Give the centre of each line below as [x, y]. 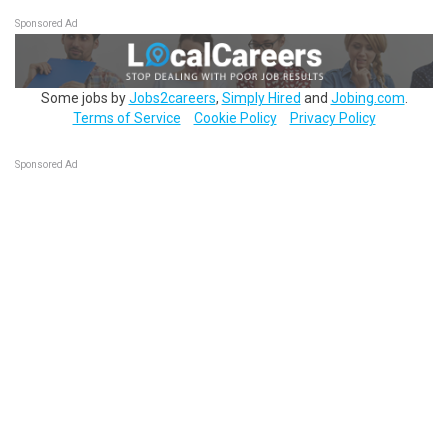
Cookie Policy [235, 117]
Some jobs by [84, 97]
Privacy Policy [332, 117]
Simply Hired [261, 97]
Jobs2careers [172, 97]
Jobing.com [367, 97]
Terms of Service [126, 117]
